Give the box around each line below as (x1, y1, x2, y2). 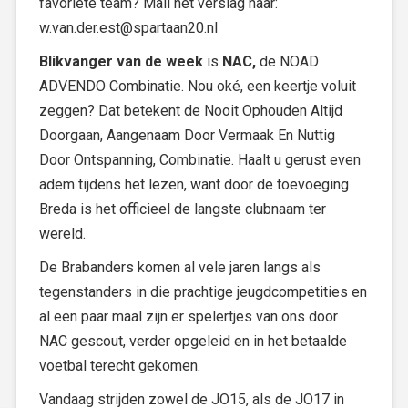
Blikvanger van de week (39, 53, 207, 70)
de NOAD (260, 53, 319, 70)
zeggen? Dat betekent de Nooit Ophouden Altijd (39, 102, 342, 119)
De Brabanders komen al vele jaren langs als (39, 259, 321, 276)
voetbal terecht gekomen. (39, 357, 200, 374)
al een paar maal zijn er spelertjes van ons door (39, 308, 338, 325)
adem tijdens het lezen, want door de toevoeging (39, 176, 349, 193)
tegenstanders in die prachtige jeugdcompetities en (39, 283, 367, 301)
